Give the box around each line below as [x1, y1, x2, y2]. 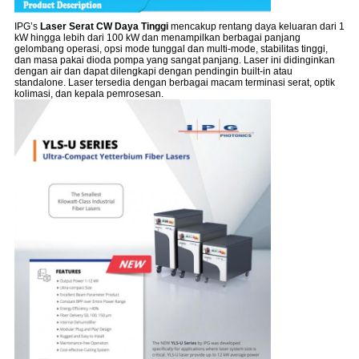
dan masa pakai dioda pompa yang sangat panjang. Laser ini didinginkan [14, 54, 335, 66]
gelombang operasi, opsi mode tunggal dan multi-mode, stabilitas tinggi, [14, 42, 328, 54]
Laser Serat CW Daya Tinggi [39, 20, 168, 32]
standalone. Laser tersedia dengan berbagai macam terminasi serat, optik [14, 76, 335, 88]
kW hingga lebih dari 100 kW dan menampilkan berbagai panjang [14, 31, 301, 43]
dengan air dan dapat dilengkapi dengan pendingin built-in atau [14, 65, 292, 77]
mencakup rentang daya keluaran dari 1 [167, 20, 345, 32]
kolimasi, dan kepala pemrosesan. [14, 87, 163, 99]
